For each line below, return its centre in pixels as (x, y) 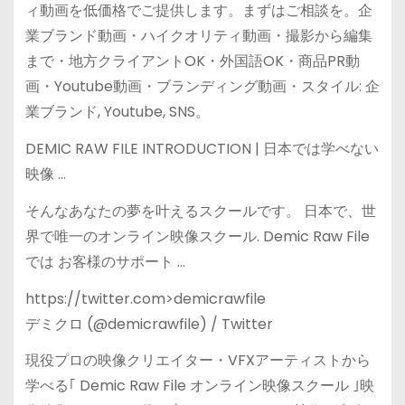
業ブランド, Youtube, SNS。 (117, 112)
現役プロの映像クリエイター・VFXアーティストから (198, 361)
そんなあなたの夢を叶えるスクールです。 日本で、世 (200, 211)
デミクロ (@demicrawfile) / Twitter (149, 324)
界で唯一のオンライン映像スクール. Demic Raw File (197, 236)
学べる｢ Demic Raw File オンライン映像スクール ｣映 (199, 386)
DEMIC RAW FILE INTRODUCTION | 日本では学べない (202, 149)
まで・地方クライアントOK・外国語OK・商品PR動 (192, 61)
